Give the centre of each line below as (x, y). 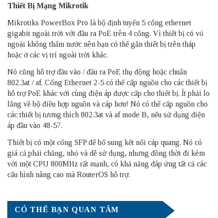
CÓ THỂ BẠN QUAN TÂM (67, 209)
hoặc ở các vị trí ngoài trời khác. (58, 54)
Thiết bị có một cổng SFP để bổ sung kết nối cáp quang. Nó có (105, 142)
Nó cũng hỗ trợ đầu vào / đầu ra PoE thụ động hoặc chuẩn (97, 72)
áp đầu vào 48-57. (35, 125)
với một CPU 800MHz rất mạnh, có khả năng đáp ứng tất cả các (107, 163)
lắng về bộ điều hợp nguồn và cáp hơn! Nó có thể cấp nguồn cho (108, 104)
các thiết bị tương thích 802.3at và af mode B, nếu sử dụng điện (106, 114)
